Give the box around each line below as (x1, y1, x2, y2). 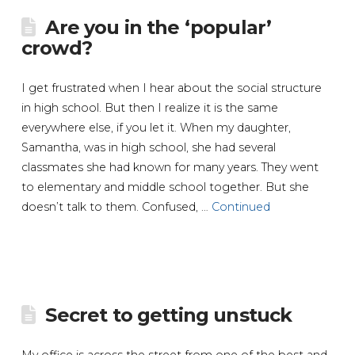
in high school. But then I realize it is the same (21, 100, 278, 115)
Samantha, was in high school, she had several (21, 139, 276, 155)
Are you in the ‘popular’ (45, 15, 272, 39)
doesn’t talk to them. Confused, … (21, 199, 212, 214)
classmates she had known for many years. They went (21, 159, 319, 174)
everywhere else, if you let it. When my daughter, (21, 120, 291, 135)
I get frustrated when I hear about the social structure (21, 80, 322, 95)
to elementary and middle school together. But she (21, 179, 309, 194)
